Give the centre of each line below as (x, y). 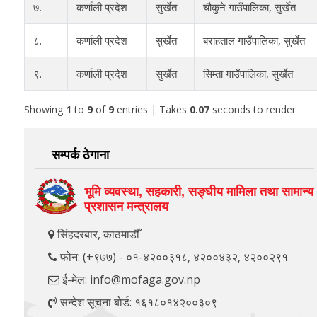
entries (132, 109)
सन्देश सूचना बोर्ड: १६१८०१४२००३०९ (137, 302)
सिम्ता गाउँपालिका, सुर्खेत (248, 73)
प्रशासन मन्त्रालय (126, 207)
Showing (45, 109)
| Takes (170, 109)
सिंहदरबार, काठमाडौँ (97, 235)
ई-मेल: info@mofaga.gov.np (129, 280)
